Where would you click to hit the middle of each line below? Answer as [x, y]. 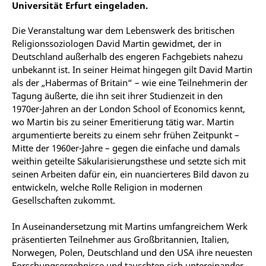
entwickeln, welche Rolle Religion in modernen [107, 187]
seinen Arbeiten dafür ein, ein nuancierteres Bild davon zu [130, 174]
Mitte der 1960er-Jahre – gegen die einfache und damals [126, 148]
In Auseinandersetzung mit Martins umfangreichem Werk [130, 226]
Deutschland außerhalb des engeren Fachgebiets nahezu [127, 56]
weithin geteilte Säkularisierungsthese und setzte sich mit [129, 161]
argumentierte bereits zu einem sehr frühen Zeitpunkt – [126, 135]
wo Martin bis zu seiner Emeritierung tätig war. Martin [123, 122]
